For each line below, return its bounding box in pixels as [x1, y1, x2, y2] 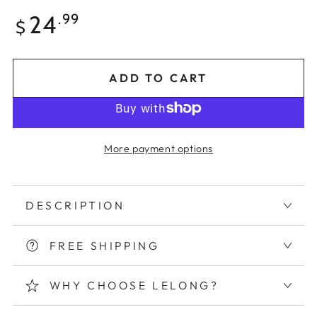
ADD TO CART [109, 71, 208, 86]
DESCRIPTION [25, 198, 125, 213]
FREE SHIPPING [49, 238, 160, 253]
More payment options [104, 142, 213, 155]
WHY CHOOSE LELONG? [49, 277, 219, 292]
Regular [13, 9, 62, 25]
